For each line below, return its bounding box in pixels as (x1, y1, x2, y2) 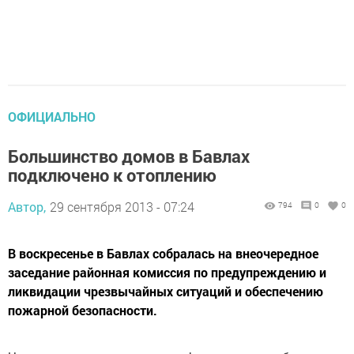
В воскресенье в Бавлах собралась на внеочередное (8, 245, 318, 262)
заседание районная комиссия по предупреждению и (8, 264, 326, 281)
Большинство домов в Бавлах (8, 145, 250, 168)
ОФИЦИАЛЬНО (8, 108, 96, 126)
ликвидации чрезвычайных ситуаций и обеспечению (8, 283, 323, 300)
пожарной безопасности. (8, 302, 157, 319)
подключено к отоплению (8, 164, 217, 187)
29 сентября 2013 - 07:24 (50, 198, 194, 216)
